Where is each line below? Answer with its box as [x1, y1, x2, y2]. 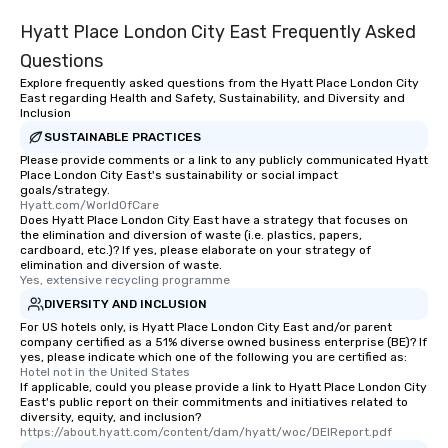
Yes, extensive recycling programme [20, 273, 230, 287]
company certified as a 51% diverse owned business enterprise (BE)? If [20, 335, 427, 349]
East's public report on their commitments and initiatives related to [20, 395, 408, 409]
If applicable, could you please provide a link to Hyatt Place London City [20, 380, 427, 394]
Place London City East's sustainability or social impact [20, 168, 338, 182]
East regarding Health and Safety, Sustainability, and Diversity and [20, 91, 405, 105]
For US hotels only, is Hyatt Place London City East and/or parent [20, 320, 392, 334]
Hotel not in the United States [20, 365, 190, 379]
